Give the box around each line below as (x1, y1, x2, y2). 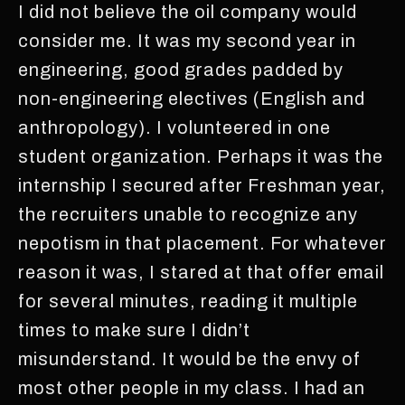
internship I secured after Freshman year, (18, 174, 386, 195)
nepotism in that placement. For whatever (18, 232, 387, 253)
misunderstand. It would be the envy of (18, 348, 361, 369)
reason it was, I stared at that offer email (18, 261, 384, 282)
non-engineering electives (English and (18, 88, 365, 108)
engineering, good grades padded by (18, 59, 344, 80)
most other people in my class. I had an (18, 377, 365, 398)
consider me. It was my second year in (18, 30, 356, 51)
